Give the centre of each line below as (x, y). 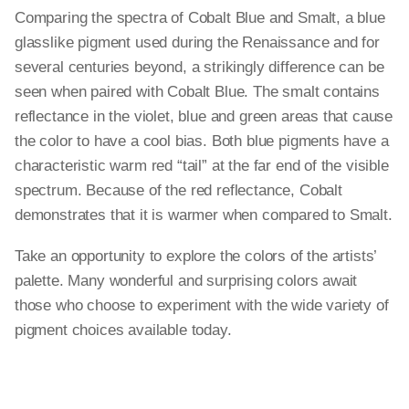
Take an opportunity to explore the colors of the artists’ (196, 256)
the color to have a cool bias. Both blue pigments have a (202, 141)
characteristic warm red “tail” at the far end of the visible (202, 166)
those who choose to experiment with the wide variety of (202, 305)
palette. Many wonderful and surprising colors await (186, 281)
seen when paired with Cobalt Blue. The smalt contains (197, 92)
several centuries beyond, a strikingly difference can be (199, 67)
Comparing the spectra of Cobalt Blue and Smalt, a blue (200, 18)
